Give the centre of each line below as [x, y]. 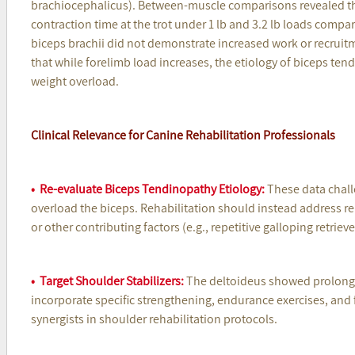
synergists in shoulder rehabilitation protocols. [156, 319]
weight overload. [74, 81]
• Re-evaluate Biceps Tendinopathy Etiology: [147, 189]
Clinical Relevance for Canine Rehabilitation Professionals [183, 135]
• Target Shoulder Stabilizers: [107, 281]
